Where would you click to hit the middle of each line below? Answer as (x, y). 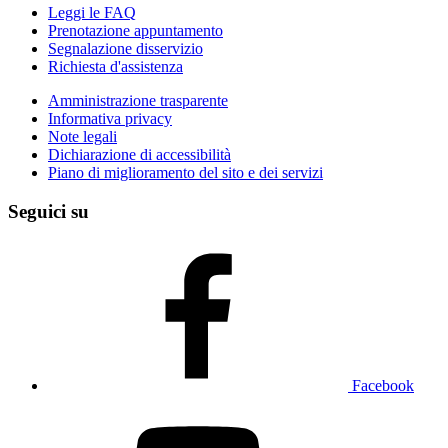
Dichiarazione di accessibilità (139, 154)
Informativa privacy (110, 118)
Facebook (383, 386)
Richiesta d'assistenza (115, 66)
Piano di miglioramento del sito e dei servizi (185, 172)
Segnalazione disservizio (125, 48)
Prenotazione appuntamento (135, 30)
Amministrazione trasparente (138, 100)
